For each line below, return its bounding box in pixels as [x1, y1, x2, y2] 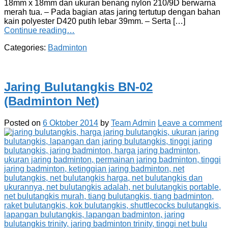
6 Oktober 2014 [43, 118, 98, 127]
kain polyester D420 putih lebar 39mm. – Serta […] [4, 16, 185, 25]
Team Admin [111, 118, 156, 127]
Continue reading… [4, 25, 75, 35]
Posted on [4, 118, 43, 127]
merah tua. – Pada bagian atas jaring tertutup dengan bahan [4, 7, 220, 16]
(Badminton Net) [4, 94, 99, 108]
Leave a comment [158, 118, 222, 127]
